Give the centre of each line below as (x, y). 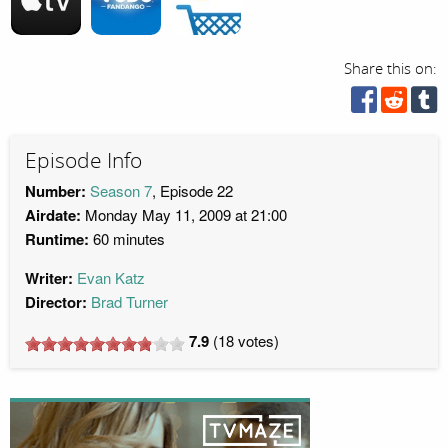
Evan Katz (111, 278)
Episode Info (83, 160)
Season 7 (121, 191)
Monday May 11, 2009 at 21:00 (184, 215)
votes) (256, 341)
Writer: (49, 278)
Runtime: (57, 239)
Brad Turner (129, 302)
